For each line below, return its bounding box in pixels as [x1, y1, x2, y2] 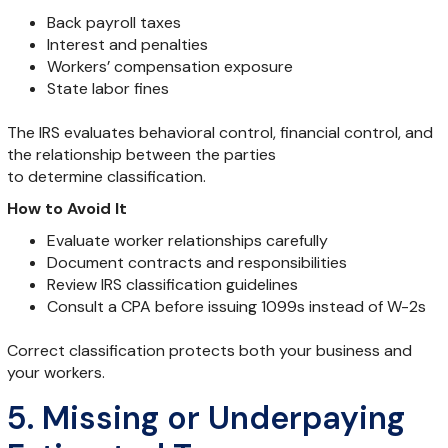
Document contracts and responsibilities [46, 251, 347, 273]
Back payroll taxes [46, 11, 181, 33]
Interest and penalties [46, 33, 208, 55]
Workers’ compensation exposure [46, 55, 293, 77]
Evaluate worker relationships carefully [46, 229, 328, 251]
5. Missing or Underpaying [6, 396, 405, 439]
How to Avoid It [6, 197, 127, 219]
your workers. [6, 361, 105, 383]
